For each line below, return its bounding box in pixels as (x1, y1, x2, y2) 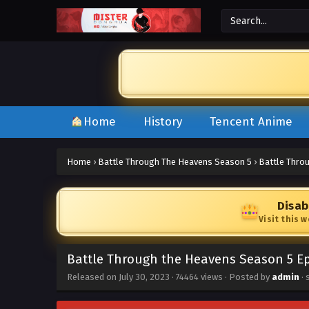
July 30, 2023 (119, 272, 170, 282)
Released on (67, 272, 119, 282)
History (143, 114, 183, 129)
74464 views (176, 272, 223, 282)
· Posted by (223, 272, 272, 282)
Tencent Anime (210, 114, 293, 129)
